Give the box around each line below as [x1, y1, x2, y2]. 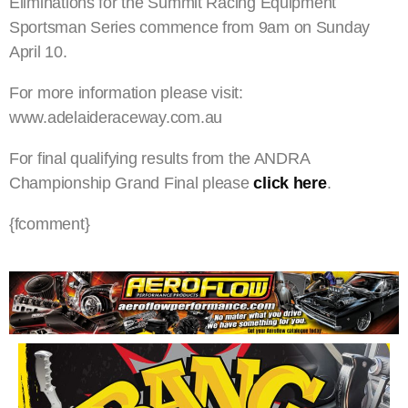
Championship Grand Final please [9, 174, 254, 193]
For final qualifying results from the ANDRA [9, 149, 310, 168]
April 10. [9, 43, 67, 62]
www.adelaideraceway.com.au [9, 108, 222, 127]
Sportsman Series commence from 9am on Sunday [9, 18, 371, 37]
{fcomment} [9, 215, 90, 234]
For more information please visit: [9, 84, 243, 103]
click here [253, 174, 327, 193]
